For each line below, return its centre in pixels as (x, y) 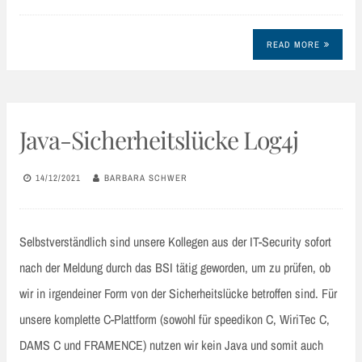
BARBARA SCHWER (146, 178)
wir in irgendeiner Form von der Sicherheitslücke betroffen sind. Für (178, 293)
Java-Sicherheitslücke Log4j (159, 139)
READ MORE (293, 44)
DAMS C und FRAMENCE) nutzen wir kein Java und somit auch (171, 345)
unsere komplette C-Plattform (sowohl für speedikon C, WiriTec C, (175, 319)
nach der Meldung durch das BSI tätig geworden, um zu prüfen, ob (175, 267)
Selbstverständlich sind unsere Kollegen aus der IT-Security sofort (175, 241)
